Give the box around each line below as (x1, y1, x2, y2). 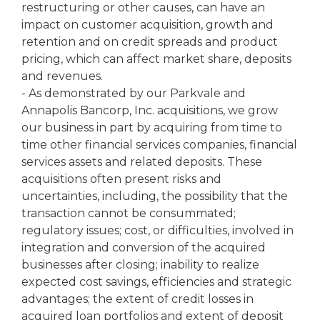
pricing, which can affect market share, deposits (21, 52, 291, 66)
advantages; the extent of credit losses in (21, 292, 254, 306)
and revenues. (21, 69, 103, 83)
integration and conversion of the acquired (21, 241, 266, 254)
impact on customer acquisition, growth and (21, 18, 274, 31)
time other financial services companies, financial (21, 138, 297, 151)
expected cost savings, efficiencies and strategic (21, 275, 291, 289)
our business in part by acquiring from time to (21, 121, 282, 134)
